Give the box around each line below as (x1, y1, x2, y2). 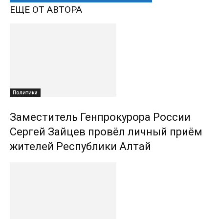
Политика (13, 89, 38, 96)
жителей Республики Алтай (10, 140, 151, 153)
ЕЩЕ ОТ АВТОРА (10, 4, 82, 16)
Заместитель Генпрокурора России (10, 111, 191, 124)
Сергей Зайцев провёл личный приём (10, 126, 202, 138)
